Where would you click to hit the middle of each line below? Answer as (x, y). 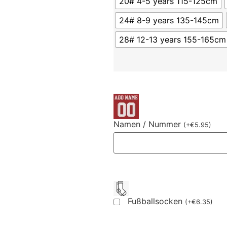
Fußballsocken (156, 201)
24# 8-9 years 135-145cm (169, 21)
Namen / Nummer (148, 124)
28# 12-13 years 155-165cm (173, 40)
